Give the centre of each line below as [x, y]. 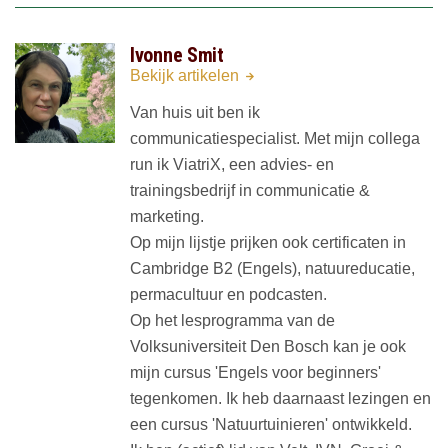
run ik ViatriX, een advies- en [232, 165]
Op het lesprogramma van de [232, 321]
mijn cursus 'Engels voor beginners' [255, 373]
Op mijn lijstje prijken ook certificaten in [268, 243]
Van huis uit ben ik [195, 113]
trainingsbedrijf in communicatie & [250, 191]
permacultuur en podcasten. [228, 295]
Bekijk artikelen [186, 76]
